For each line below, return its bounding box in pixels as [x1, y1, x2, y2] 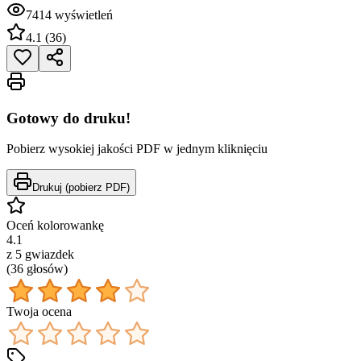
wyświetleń [55, 7, 113, 22]
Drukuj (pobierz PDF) [32, 181, 130, 194]
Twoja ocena [6, 304, 72, 318]
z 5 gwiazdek [6, 247, 74, 262]
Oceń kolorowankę [6, 218, 104, 233]
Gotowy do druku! [6, 109, 131, 127]
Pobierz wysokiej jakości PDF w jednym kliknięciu [6, 142, 268, 156]
